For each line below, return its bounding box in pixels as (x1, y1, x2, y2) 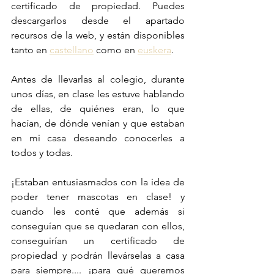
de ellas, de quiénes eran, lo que (11, 102, 185, 114)
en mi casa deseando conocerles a (11, 131, 185, 144)
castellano (50, 43, 94, 56)
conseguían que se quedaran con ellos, (11, 220, 185, 232)
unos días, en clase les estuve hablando (11, 87, 185, 100)
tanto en (11, 43, 50, 56)
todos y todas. (11, 146, 75, 158)
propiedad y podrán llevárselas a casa (11, 249, 185, 261)
